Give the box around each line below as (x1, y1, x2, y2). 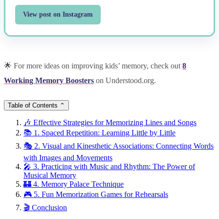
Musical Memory (23, 171, 76, 179)
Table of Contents (8, 101, 58, 109)
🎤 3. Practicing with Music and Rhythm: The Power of (23, 162, 195, 171)
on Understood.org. (94, 76, 156, 85)
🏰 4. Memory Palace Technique (23, 179, 124, 188)
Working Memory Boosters (4, 76, 94, 85)
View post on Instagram (23, 11, 93, 19)
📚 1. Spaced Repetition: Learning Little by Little (23, 128, 175, 137)
